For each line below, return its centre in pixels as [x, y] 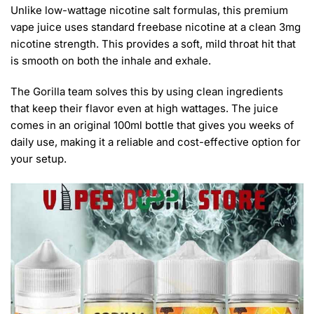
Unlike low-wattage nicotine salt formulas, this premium [149, 11]
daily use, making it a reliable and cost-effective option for [156, 142]
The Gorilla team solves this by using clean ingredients [147, 91]
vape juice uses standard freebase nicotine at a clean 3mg [156, 27]
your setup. [39, 158]
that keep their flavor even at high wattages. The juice [144, 108]
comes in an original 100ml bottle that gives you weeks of [152, 125]
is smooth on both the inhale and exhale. [111, 61]
